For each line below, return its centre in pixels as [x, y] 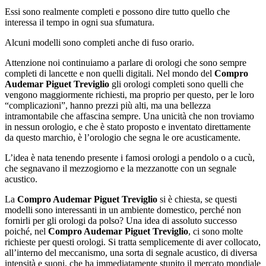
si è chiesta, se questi [197, 199]
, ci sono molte [216, 231]
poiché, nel [26, 231]
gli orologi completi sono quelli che [176, 84]
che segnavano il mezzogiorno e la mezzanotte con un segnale [121, 168]
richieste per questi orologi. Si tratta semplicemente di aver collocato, [133, 242]
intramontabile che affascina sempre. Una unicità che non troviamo [129, 116]
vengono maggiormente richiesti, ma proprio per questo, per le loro [129, 94]
